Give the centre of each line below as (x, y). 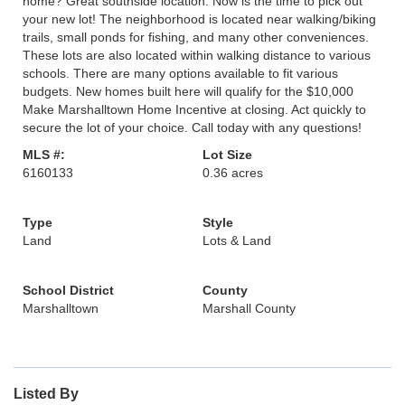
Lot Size (227, 155)
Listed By (46, 394)
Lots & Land (237, 240)
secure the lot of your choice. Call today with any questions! (192, 127)
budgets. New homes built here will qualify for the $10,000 (188, 91)
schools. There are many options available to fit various (180, 73)
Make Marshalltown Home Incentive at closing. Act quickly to (194, 109)
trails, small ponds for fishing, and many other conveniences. (196, 37)
